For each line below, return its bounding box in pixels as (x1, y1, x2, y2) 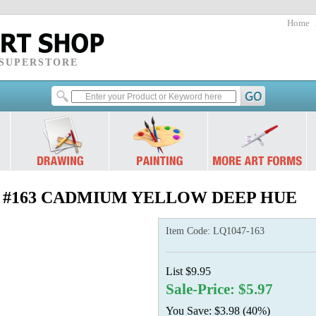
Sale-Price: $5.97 (166, 281, 273, 297)
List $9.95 (166, 265, 211, 277)
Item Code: (166, 226, 213, 236)
